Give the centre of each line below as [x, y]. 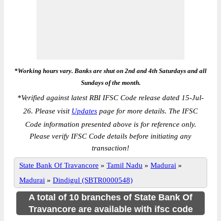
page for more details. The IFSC [147, 111]
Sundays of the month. [110, 83]
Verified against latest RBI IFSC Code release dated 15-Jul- [112, 98]
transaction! [110, 148]
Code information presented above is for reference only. [110, 124]
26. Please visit [47, 111]
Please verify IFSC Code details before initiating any [110, 136]
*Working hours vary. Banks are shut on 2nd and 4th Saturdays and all [110, 71]
